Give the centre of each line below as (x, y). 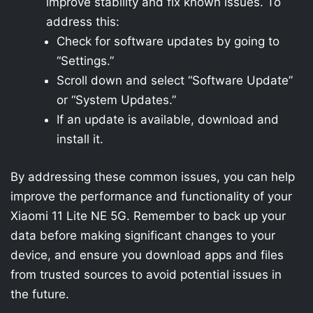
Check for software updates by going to (168, 41)
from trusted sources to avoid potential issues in (146, 274)
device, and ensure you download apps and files (147, 255)
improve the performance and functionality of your (151, 196)
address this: (83, 22)
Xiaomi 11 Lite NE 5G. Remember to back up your (148, 216)
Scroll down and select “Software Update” (175, 80)
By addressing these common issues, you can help (153, 176)
